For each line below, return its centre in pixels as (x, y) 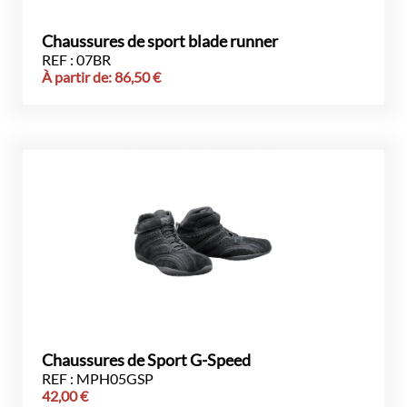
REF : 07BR (76, 60)
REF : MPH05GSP (98, 378)
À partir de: (78, 77)
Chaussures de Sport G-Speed (146, 360)
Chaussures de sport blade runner (160, 41)
